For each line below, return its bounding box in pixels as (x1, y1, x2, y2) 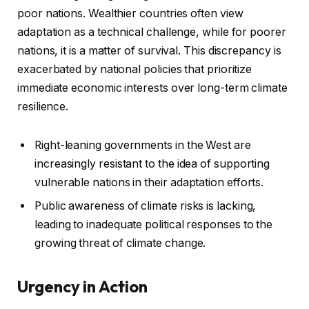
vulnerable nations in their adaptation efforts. (34, 175, 264, 189)
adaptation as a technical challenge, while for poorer (17, 26, 286, 39)
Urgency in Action (17, 276, 148, 297)
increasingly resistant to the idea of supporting (34, 157, 270, 170)
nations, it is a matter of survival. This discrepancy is (17, 44, 281, 58)
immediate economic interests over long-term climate (17, 81, 288, 95)
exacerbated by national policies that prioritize (17, 63, 252, 77)
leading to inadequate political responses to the (34, 217, 273, 231)
